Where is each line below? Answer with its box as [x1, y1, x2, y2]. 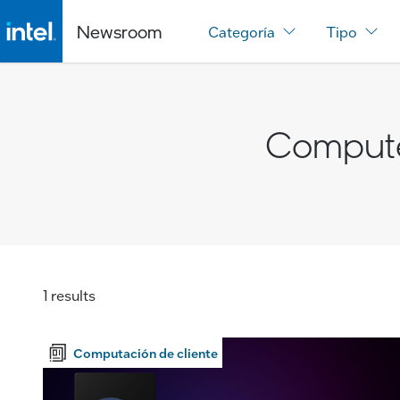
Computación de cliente [73, 344, 218, 361]
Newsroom [77, 19, 162, 43]
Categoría [208, 21, 275, 41]
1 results [43, 285, 96, 304]
